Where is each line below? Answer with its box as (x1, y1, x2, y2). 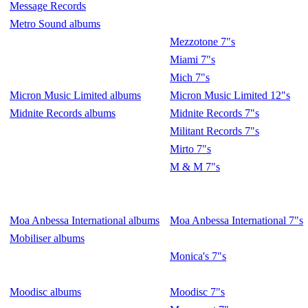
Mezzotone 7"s (170, 36, 235, 47)
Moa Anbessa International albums (10, 214, 159, 226)
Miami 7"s (170, 54, 215, 65)
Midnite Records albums (10, 107, 115, 119)
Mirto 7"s (170, 143, 211, 155)
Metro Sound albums (10, 18, 100, 30)
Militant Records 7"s (170, 125, 259, 137)
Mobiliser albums (10, 232, 85, 244)
